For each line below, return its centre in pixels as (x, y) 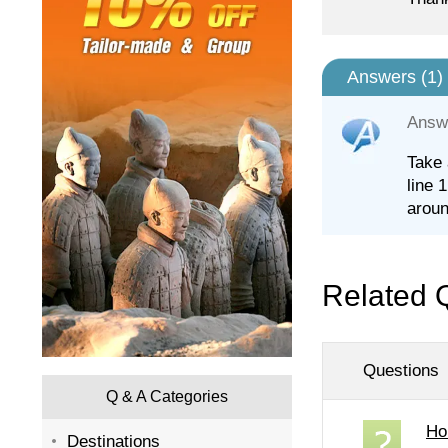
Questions (401, 370)
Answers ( (387, 77)
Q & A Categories (166, 396)
